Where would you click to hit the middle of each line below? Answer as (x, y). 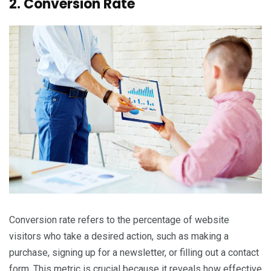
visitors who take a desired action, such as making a (119, 237)
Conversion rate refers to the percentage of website (119, 220)
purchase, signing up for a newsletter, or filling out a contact (134, 253)
